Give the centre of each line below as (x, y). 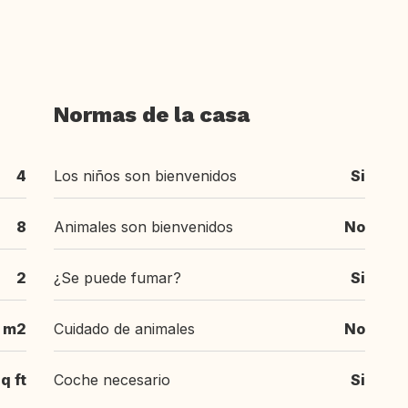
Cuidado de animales (124, 329)
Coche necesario (112, 380)
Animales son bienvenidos (143, 227)
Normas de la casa (152, 115)
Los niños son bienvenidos (145, 176)
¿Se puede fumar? (117, 278)
